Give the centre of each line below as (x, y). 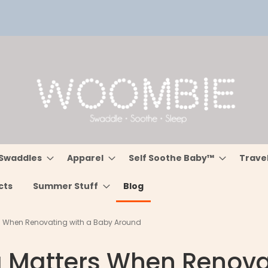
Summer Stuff (66, 186)
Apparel (86, 158)
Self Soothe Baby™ (172, 158)
